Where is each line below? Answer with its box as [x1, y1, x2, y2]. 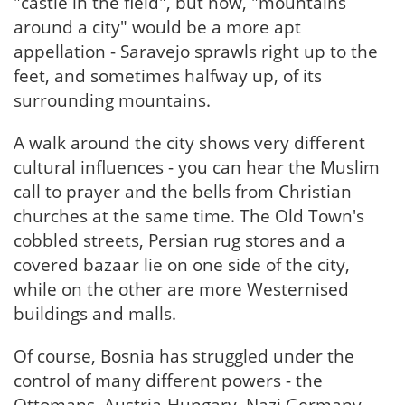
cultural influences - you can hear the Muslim [14, 155, 380, 179]
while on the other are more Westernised [14, 278, 349, 301]
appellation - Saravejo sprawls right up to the [14, 40, 378, 63]
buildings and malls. [14, 302, 181, 325]
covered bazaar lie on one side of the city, [14, 253, 350, 277]
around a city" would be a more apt [14, 15, 301, 39]
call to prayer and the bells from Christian [14, 180, 352, 203]
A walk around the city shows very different [14, 131, 365, 155]
